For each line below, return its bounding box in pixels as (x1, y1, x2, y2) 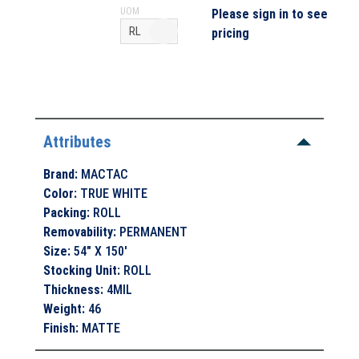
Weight (43, 301, 83, 317)
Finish (43, 320, 76, 336)
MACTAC (81, 166, 129, 182)
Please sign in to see (212, 6, 329, 22)
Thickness (43, 281, 101, 297)
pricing (212, 26, 250, 41)
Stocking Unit (43, 262, 118, 278)
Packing (43, 204, 87, 220)
